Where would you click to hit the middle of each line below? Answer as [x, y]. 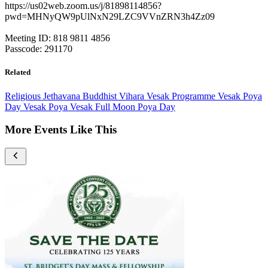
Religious [24, 96]
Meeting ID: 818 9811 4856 [57, 38]
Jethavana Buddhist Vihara [95, 96]
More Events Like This [61, 130]
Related [18, 72]
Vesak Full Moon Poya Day [123, 106]
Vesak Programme [182, 96]
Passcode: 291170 [39, 49]
